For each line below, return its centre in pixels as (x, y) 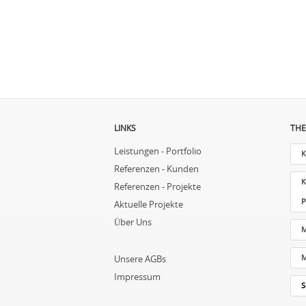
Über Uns (133, 222)
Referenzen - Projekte (157, 187)
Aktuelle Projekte (149, 205)
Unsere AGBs (140, 259)
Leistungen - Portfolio (158, 151)
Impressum (137, 277)
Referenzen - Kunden (156, 169)
